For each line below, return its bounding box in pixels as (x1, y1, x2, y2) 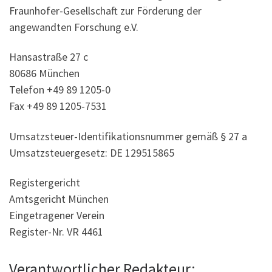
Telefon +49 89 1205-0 (9, 83, 110, 97)
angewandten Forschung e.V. (9, 19, 138, 34)
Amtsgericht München (9, 192, 109, 206)
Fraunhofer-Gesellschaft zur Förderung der (9, 3, 202, 18)
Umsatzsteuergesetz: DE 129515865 (9, 145, 174, 160)
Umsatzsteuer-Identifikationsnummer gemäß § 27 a (9, 129, 247, 143)
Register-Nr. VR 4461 (9, 225, 103, 239)
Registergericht (9, 175, 80, 190)
